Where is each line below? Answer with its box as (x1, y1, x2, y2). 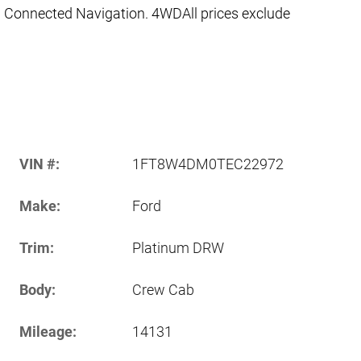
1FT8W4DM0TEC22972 (132, 155, 284, 172)
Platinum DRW (132, 239, 224, 256)
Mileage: (19, 322, 77, 340)
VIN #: (19, 155, 60, 172)
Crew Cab (132, 280, 194, 298)
